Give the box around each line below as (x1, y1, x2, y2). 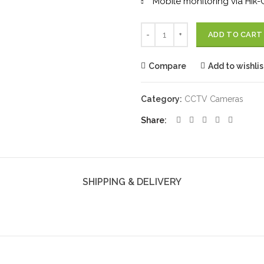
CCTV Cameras (184, 94, 243, 104)
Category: (141, 94, 184, 104)
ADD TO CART (208, 30, 263, 39)
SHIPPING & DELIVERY (82, 176, 181, 187)
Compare (148, 61, 186, 71)
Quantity (140, 24, 171, 33)
